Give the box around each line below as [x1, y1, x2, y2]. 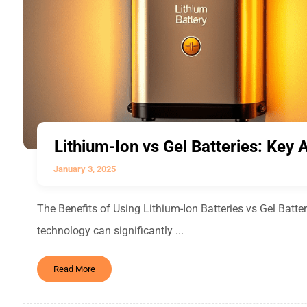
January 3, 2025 [53, 164, 116, 175]
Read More [53, 263, 95, 274]
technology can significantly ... [36, 224, 184, 238]
